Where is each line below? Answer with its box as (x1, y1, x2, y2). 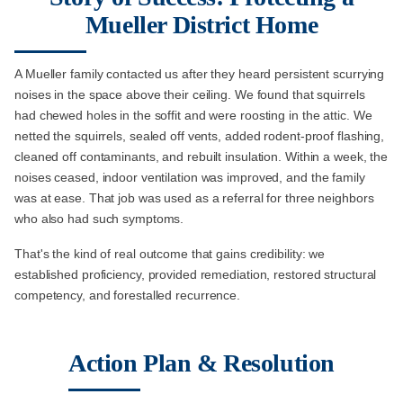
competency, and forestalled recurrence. (14, 288, 241, 303)
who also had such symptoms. (14, 211, 184, 227)
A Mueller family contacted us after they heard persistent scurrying (14, 67, 385, 82)
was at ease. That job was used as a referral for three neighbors (14, 191, 374, 206)
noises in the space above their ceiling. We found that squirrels (14, 87, 365, 103)
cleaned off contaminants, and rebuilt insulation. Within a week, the (14, 149, 389, 165)
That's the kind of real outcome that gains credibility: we (14, 246, 326, 262)
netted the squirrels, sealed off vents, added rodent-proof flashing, (14, 129, 385, 144)
